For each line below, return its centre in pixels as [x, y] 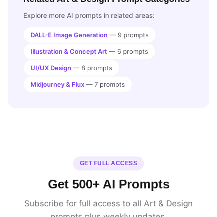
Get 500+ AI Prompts [108, 184]
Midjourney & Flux [57, 84]
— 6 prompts [128, 51]
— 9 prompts [128, 35]
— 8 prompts [92, 68]
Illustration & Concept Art [69, 51]
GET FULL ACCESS [108, 163]
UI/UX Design [51, 68]
